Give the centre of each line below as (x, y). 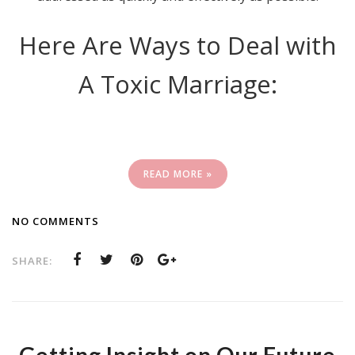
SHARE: (32, 261)
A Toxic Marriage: (177, 84)
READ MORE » (177, 174)
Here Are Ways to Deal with (177, 46)
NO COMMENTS (55, 221)
